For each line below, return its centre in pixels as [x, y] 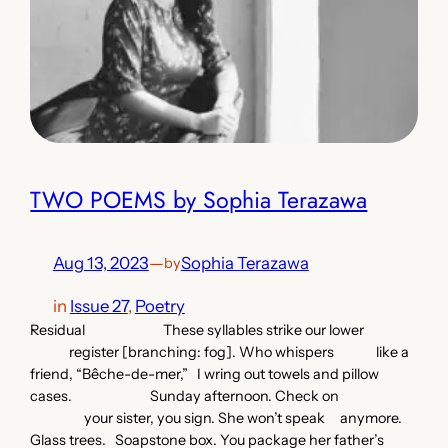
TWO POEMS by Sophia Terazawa [199, 199]
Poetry [159, 305]
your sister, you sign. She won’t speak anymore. [216, 417]
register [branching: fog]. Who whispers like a [220, 351]
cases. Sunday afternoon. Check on [185, 395]
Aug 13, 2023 [100, 262]
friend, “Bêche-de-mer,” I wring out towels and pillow [205, 373]
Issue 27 [98, 305]
